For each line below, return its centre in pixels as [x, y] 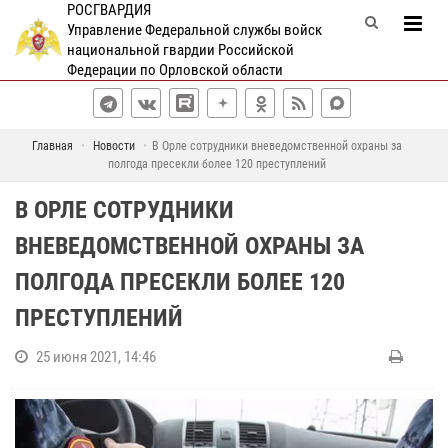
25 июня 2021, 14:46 [96, 357]
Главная [52, 146]
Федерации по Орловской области [174, 70]
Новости [113, 146]
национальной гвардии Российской [180, 50]
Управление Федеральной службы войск [194, 30]
